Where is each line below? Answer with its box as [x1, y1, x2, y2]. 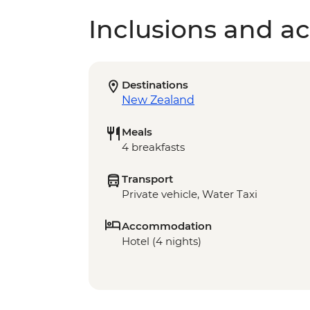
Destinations [122, 78, 188, 92]
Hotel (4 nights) [122, 235, 201, 248]
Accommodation [122, 219, 212, 233]
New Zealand [122, 93, 194, 107]
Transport [122, 172, 173, 186]
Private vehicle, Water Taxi [122, 188, 257, 201]
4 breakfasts [122, 140, 185, 154]
